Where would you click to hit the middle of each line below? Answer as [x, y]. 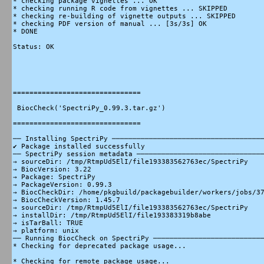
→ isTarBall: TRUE [48, 223]
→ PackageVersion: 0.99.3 [62, 185]
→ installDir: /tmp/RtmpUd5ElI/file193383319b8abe [112, 216]
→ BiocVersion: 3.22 [52, 170]
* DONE [25, 32]
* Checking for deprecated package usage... [100, 246]
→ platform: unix [46, 231]
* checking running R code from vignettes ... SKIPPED [120, 9]
